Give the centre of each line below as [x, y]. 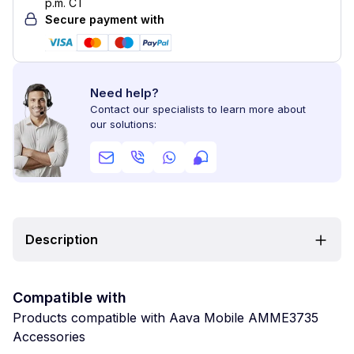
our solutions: [123, 124]
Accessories [49, 337]
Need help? [124, 93]
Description [62, 239]
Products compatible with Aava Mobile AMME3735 [166, 318]
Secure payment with [105, 19]
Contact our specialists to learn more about [198, 109]
